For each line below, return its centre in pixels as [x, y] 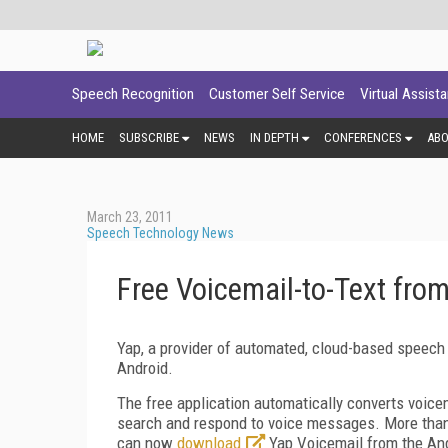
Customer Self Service [277, 94]
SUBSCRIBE [149, 137]
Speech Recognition [133, 94]
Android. [145, 367]
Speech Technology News [160, 232]
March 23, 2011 [130, 216]
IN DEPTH [274, 137]
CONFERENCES [363, 137]
